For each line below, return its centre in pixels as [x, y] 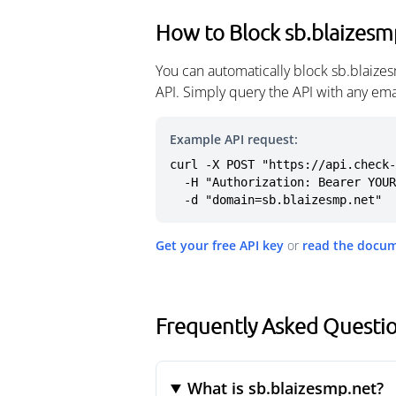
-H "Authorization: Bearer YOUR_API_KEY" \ [177, 182]
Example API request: [234, 139]
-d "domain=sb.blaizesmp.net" [283, 200]
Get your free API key [220, 245]
